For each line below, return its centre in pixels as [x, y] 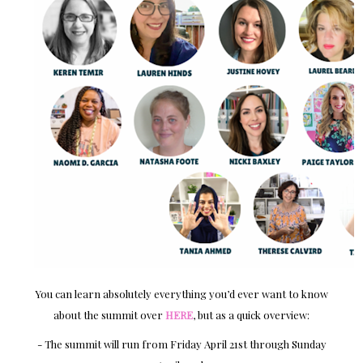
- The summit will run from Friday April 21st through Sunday [181, 344]
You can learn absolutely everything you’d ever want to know [181, 294]
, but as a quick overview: [251, 315]
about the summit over [109, 315]
